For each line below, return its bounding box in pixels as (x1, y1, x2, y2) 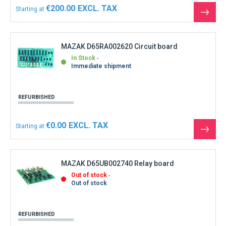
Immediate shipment (71, 63, 131, 70)
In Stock (71, 54, 95, 62)
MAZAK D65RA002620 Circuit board (61, 42, 178, 51)
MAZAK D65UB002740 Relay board (61, 159, 174, 168)
